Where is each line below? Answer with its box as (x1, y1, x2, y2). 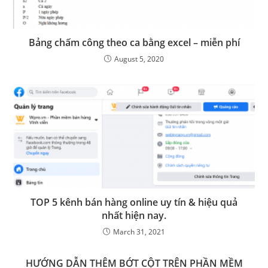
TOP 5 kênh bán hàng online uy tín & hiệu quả (31, 196, 237, 209)
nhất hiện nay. (102, 209, 166, 223)
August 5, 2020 (114, 54, 164, 65)
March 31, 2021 (113, 227, 165, 237)
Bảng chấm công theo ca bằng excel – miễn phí (28, 36, 240, 50)
